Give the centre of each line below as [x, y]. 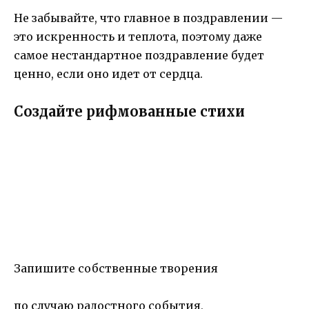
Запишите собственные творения [116, 268]
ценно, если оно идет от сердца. [108, 74]
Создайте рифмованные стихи [129, 111]
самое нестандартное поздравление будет [139, 56]
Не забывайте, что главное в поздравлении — [148, 18]
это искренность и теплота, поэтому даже [138, 37]
